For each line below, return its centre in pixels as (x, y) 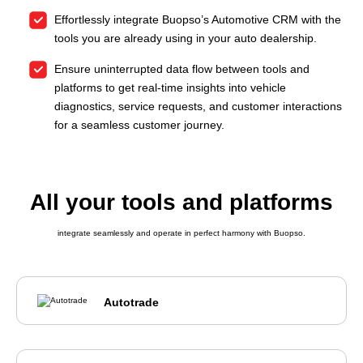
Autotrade (131, 303)
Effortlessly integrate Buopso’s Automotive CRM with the (198, 20)
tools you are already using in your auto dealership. (186, 38)
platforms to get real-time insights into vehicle (170, 88)
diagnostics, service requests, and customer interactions (198, 107)
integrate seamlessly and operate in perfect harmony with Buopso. (181, 233)
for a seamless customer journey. (139, 125)
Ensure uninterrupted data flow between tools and (182, 69)
